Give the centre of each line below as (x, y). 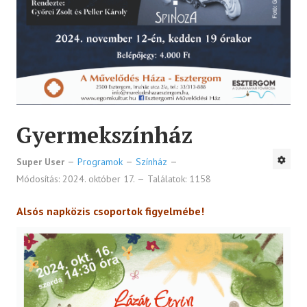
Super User (40, 162)
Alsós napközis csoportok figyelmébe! (110, 211)
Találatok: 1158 (179, 179)
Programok (100, 162)
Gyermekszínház (105, 135)
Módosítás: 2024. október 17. (77, 179)
